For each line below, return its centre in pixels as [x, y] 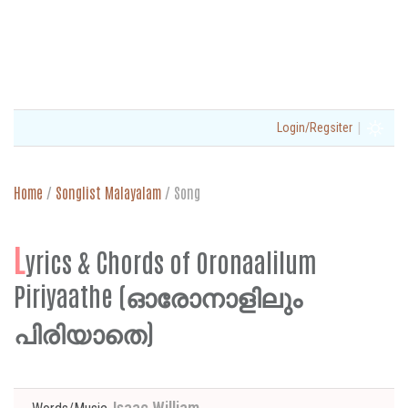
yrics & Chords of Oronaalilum [171, 261]
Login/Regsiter [315, 127]
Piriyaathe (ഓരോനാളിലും [158, 295]
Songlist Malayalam [108, 192]
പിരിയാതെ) [84, 331]
